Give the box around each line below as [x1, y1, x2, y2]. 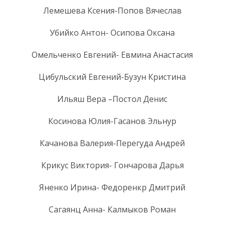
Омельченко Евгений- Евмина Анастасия [32, 49, 193, 60]
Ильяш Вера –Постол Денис [57, 93, 167, 104]
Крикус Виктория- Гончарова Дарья [41, 159, 184, 171]
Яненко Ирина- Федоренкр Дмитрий [39, 181, 185, 193]
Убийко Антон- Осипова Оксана [50, 27, 175, 38]
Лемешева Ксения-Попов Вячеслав [43, 5, 182, 16]
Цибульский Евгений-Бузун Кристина [39, 71, 186, 82]
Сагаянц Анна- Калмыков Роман [49, 203, 176, 215]
